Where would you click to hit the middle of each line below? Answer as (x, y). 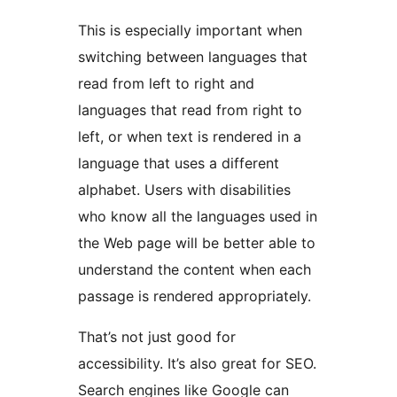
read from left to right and (166, 84)
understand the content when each (195, 270)
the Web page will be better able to (197, 243)
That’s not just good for (157, 337)
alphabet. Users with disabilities (184, 190)
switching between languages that (193, 57)
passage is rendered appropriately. (195, 296)
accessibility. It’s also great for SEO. (197, 364)
